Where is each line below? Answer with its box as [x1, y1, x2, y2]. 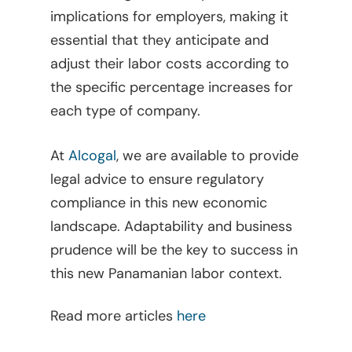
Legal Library [203, 325, 296, 346]
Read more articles [50, 306, 178, 325]
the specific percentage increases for [50, 78, 294, 97]
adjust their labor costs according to [50, 54, 290, 73]
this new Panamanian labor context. [50, 264, 283, 283]
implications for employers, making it [50, 7, 289, 26]
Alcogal [68, 146, 117, 165]
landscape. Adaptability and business [50, 217, 293, 236]
